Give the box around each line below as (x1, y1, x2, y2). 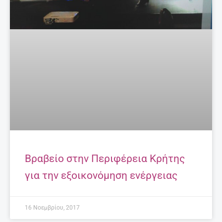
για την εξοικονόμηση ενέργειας (25, 169, 177, 181)
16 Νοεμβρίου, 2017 (25, 204, 80, 211)
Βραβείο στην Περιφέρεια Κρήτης (25, 152, 185, 165)
